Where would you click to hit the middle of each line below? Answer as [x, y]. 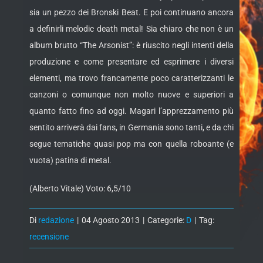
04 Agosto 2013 [111, 220]
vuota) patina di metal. [70, 161]
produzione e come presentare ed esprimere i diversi [131, 62]
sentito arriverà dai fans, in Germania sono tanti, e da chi [131, 128]
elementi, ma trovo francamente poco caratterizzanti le [131, 78]
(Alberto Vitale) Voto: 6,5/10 [80, 189]
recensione [49, 237]
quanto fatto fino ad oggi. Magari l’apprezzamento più [131, 111]
